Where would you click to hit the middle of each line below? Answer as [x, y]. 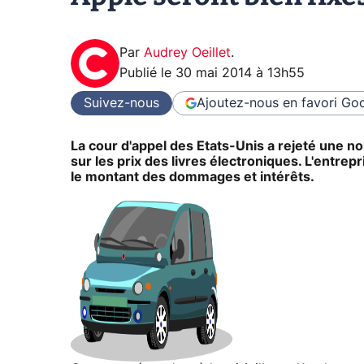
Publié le [147, 74]
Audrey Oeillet [187, 53]
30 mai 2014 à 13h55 [240, 74]
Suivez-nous [121, 103]
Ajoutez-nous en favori [267, 103]
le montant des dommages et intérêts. [193, 178]
